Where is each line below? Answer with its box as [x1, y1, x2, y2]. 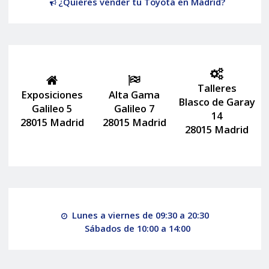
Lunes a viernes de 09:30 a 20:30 [72, 208, 210, 221]
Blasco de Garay [178, 94, 256, 109]
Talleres [197, 80, 237, 95]
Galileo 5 [32, 101, 73, 115]
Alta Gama [109, 87, 160, 101]
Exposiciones [21, 87, 83, 101]
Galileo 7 [114, 101, 155, 115]
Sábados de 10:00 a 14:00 [84, 222, 190, 234]
